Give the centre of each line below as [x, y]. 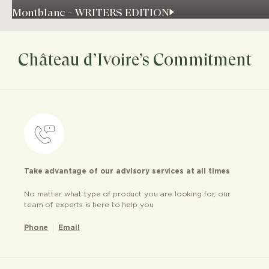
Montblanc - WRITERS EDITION [91, 12]
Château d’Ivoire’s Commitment [134, 59]
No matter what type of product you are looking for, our [127, 194]
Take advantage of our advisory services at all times [127, 171]
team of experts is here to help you [89, 204]
